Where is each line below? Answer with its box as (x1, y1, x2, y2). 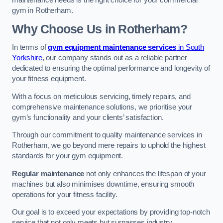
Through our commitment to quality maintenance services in (12, 131, 202, 139)
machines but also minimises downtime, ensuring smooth (12, 180, 195, 188)
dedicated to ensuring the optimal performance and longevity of (12, 64, 210, 73)
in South (176, 43, 205, 52)
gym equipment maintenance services (48, 43, 177, 52)
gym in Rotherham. (12, 6, 73, 15)
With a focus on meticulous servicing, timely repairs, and (12, 92, 191, 101)
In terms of (12, 43, 48, 52)
